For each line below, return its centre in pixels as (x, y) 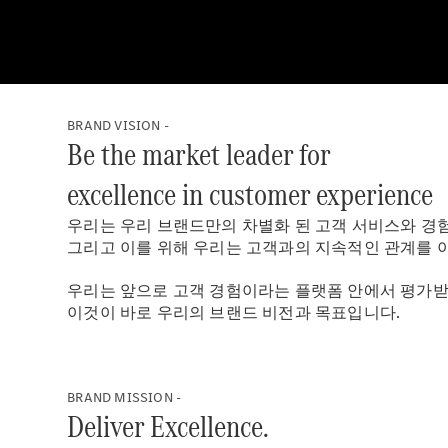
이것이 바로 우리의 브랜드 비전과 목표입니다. (234, 312)
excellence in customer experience (250, 194)
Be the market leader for (199, 154)
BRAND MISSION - (124, 397)
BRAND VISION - (118, 125)
